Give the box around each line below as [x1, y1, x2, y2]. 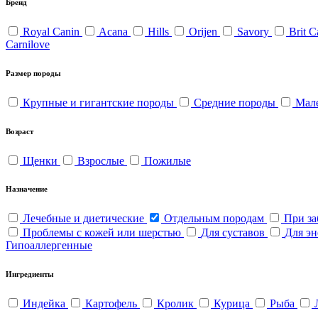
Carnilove [6, 38, 50, 50]
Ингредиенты [6, 270, 54, 279]
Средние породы [194, 96, 278, 109]
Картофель [85, 297, 140, 310]
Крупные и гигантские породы [23, 96, 177, 109]
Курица [214, 297, 253, 310]
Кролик [157, 297, 197, 310]
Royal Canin [23, 25, 82, 38]
